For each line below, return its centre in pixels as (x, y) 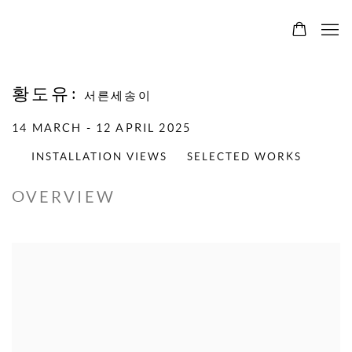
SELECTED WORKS (245, 156)
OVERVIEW (64, 197)
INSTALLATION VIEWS (100, 156)
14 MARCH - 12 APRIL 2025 (102, 128)
